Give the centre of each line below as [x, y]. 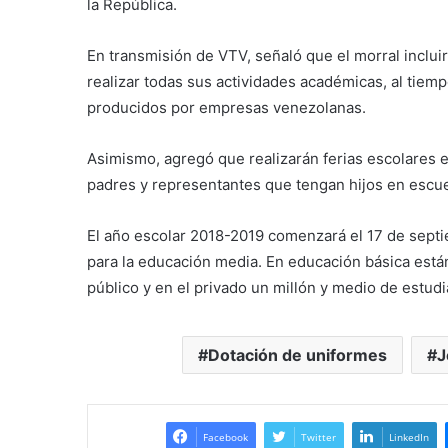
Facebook [225, 436]
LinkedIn [408, 436]
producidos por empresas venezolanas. [226, 107]
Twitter [318, 436]
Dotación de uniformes [297, 354]
